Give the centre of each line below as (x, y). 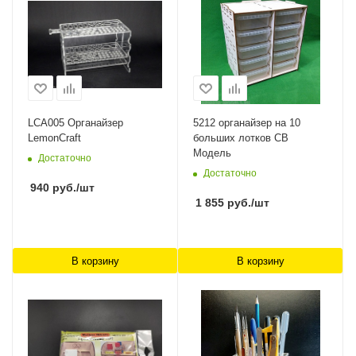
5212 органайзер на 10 (247, 123)
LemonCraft (54, 138)
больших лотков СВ (241, 138)
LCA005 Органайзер (75, 123)
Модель (212, 153)
